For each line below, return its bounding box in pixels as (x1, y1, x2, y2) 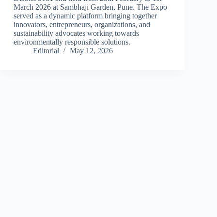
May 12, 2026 (69, 46, 113, 55)
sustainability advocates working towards (13, 29, 139, 37)
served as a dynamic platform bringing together (13, 11, 157, 20)
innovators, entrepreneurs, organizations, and (13, 20, 150, 29)
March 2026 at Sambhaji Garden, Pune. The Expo (13, 2, 167, 11)
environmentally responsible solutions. (13, 37, 130, 46)
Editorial (32, 46, 59, 55)
